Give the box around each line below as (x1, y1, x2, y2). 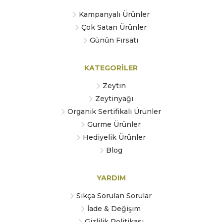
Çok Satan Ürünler (81, 23, 147, 32)
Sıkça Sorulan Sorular (76, 191, 152, 201)
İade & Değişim (87, 204, 141, 214)
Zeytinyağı (95, 94, 133, 104)
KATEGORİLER (84, 63, 138, 73)
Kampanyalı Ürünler (78, 10, 150, 19)
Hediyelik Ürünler (82, 133, 146, 142)
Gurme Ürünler (87, 120, 141, 129)
